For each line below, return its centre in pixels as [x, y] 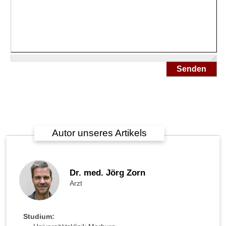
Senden [191, 69]
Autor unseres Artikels [99, 133]
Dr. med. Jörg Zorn [107, 173]
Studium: [39, 216]
